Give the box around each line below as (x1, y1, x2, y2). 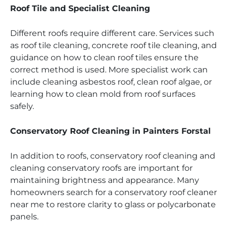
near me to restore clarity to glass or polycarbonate (10, 200, 216, 210)
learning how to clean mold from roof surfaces (10, 89, 196, 99)
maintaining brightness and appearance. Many (10, 175, 199, 185)
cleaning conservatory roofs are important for (10, 163, 193, 173)
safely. (10, 101, 34, 111)
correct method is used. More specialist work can (10, 65, 208, 75)
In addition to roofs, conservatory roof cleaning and (10, 151, 215, 161)
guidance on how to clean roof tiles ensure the (10, 53, 199, 63)
